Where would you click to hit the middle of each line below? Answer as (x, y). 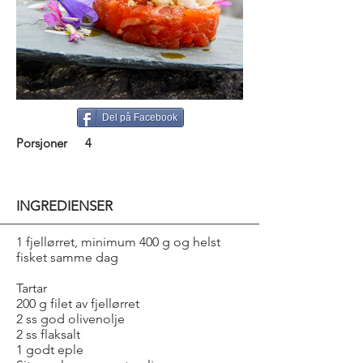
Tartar (32, 288)
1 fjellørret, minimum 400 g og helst (118, 242)
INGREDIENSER (64, 206)
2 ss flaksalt (48, 334)
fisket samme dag (67, 257)
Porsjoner (42, 143)
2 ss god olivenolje (70, 319)
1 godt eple (50, 350)
